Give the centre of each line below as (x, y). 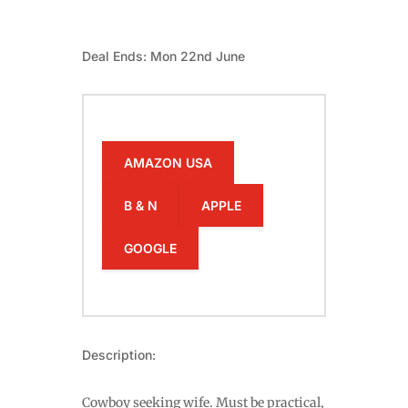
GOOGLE (150, 249)
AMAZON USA (168, 163)
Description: (118, 355)
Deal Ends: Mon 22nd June (163, 56)
